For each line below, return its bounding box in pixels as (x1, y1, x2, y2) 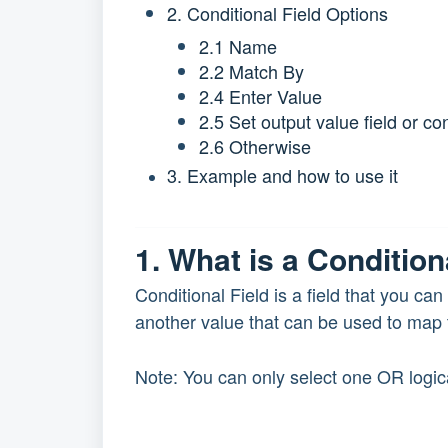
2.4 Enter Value (199, 83, 327, 109)
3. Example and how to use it (167, 162, 398, 188)
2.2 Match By (199, 58, 309, 84)
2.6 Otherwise (199, 133, 321, 159)
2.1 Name (199, 33, 287, 59)
